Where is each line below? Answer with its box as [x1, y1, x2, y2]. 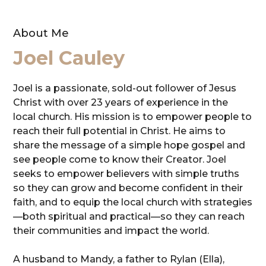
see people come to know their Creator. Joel [13, 154, 227, 165]
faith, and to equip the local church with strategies [13, 197, 253, 208]
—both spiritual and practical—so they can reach [13, 211, 245, 222]
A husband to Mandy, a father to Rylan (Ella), [13, 254, 225, 265]
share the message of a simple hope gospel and [13, 140, 246, 151]
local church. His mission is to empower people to [13, 111, 252, 122]
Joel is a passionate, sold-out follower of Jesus [13, 83, 237, 94]
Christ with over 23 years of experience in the [13, 97, 229, 108]
